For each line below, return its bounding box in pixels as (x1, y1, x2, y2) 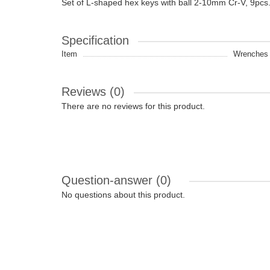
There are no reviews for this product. (61, 101, 205, 111)
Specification (61, 34, 129, 47)
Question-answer (61, 174, 156, 187)
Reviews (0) (61, 85, 125, 98)
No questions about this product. (61, 190, 185, 199)
